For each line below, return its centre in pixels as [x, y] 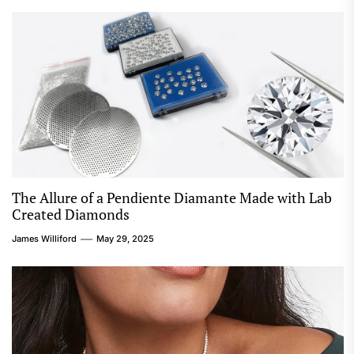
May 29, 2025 [125, 239]
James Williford [44, 239]
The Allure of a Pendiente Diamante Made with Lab [172, 198]
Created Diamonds [71, 214]
